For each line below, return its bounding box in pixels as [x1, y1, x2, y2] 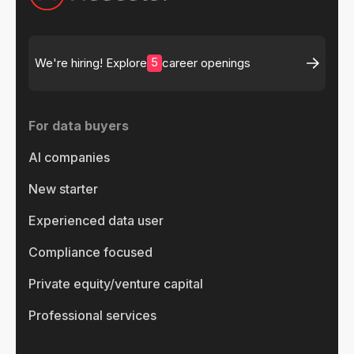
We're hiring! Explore [35, 55, 147, 70]
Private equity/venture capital [28, 275, 203, 292]
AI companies [28, 149, 110, 165]
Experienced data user [28, 212, 164, 228]
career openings [162, 55, 251, 70]
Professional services [28, 307, 156, 323]
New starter [28, 180, 98, 197]
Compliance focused [28, 243, 153, 260]
